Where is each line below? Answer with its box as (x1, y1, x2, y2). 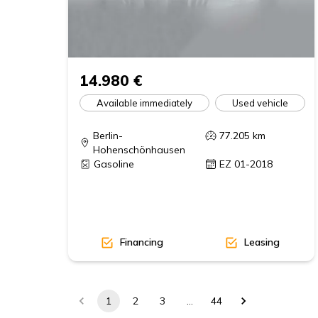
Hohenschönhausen (92, 143, 185, 157)
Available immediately (97, 97, 192, 109)
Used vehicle (232, 97, 288, 109)
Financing (119, 236, 163, 249)
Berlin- (92, 129, 123, 143)
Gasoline (94, 158, 134, 171)
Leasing (243, 236, 280, 249)
